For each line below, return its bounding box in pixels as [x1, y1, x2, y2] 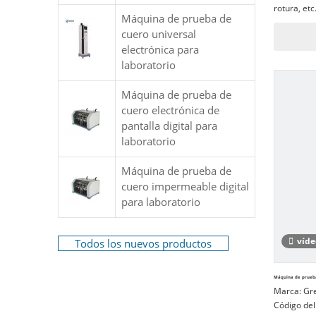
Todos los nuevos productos [75, 236, 212, 250]
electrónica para [121, 42, 199, 56]
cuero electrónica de [121, 103, 219, 117]
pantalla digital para [121, 119, 217, 133]
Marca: [274, 285, 301, 297]
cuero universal [121, 27, 196, 41]
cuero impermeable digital [121, 179, 249, 193]
